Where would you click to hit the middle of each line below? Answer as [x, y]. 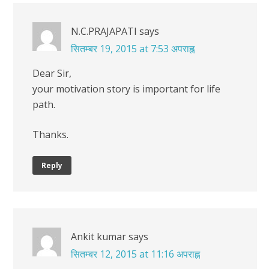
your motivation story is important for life [126, 89]
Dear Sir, [52, 73]
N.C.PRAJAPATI [104, 31]
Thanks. [50, 134]
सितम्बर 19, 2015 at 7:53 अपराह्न [133, 48]
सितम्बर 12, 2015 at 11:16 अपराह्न [135, 254]
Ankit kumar [98, 236]
